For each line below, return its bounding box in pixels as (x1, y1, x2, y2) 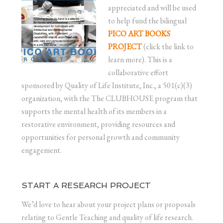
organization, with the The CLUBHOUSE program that (21, 93, 198, 104)
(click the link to (141, 41, 194, 52)
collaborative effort (108, 67, 168, 78)
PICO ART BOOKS (108, 28, 170, 39)
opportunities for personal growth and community (21, 131, 180, 142)
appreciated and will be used (108, 2, 196, 13)
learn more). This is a (108, 54, 172, 65)
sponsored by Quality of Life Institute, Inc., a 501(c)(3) (21, 80, 192, 91)
